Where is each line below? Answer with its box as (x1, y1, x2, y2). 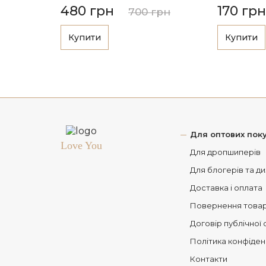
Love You (61, 139, 102, 151)
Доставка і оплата (190, 182, 262, 192)
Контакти (190, 254, 227, 264)
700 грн (128, 5, 170, 18)
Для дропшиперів (190, 147, 261, 157)
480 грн (61, 2, 114, 19)
